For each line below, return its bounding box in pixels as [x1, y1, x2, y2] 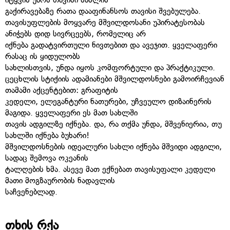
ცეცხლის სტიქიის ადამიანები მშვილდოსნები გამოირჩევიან [5, 74, 224, 84]
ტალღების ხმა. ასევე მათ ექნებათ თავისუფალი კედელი [5, 164, 215, 175]
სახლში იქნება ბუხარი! [5, 130, 89, 141]
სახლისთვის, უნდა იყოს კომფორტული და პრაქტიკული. [5, 63, 215, 73]
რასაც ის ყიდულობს [5, 51, 80, 62]
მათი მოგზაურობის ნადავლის [5, 176, 115, 186]
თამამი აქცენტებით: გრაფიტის [5, 85, 118, 95]
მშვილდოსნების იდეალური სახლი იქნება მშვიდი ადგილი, [5, 142, 222, 152]
